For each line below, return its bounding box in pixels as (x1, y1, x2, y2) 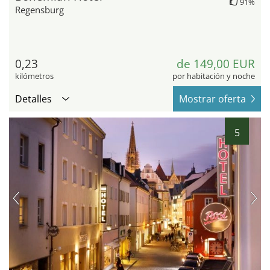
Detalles (15, 92, 52, 105)
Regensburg (15, 3, 64, 16)
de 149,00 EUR (177, 55, 255, 72)
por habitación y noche (172, 70, 255, 81)
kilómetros (15, 70, 54, 81)
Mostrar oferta (179, 92, 246, 105)
